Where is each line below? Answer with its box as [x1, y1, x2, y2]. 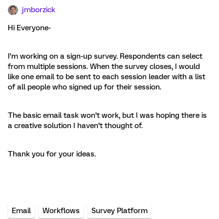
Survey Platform [91, 206, 148, 215]
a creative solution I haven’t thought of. [8, 121, 145, 130]
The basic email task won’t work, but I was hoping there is [8, 111, 207, 120]
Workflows [43, 206, 80, 215]
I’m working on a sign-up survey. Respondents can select [8, 52, 202, 61]
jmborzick [22, 5, 55, 14]
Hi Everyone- [8, 23, 51, 32]
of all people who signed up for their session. [8, 83, 163, 91]
